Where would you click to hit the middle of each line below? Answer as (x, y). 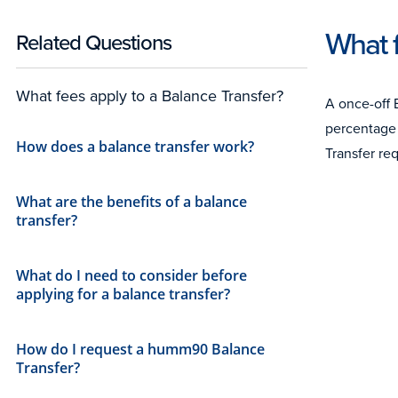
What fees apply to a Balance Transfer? (150, 96)
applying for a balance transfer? (123, 295)
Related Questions (94, 43)
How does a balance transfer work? (135, 147)
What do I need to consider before (131, 276)
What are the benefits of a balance (131, 202)
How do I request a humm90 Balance (140, 350)
